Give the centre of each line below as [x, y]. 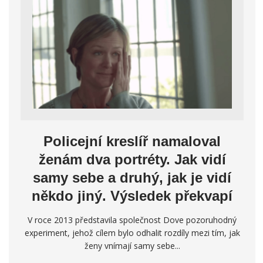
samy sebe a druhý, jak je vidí [132, 178]
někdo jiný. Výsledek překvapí [132, 196]
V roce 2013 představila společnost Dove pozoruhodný [132, 220]
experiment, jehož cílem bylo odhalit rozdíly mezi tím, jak [132, 233]
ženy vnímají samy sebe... [132, 246]
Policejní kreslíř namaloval [132, 141]
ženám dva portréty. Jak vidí [132, 160]
